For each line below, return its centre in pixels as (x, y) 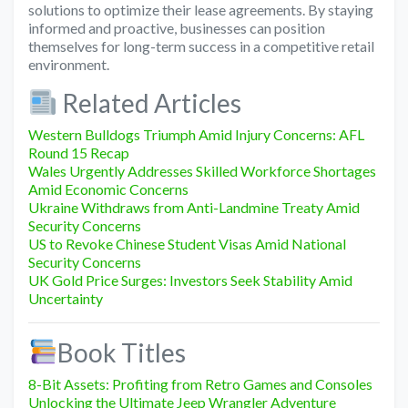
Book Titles (121, 352)
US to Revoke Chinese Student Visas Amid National (187, 243)
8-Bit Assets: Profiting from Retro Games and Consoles (200, 383)
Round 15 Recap (79, 152)
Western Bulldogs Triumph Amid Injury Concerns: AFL (196, 134)
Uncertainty (66, 298)
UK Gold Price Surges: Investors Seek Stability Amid (190, 280)
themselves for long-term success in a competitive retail (201, 46)
